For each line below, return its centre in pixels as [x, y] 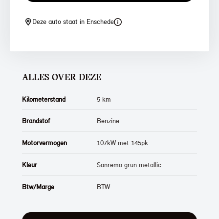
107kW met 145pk [123, 143]
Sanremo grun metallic [129, 165]
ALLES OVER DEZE [62, 78]
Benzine [108, 121]
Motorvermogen [44, 142]
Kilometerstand [44, 99]
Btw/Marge [38, 186]
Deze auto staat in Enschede [73, 22]
